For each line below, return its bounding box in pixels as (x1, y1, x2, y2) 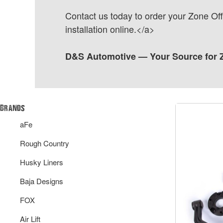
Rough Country (20, 137, 69, 148)
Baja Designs (20, 175, 63, 186)
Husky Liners (20, 156, 63, 167)
